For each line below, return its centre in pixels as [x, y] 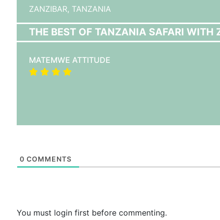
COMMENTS [48, 159]
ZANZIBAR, [50, 9]
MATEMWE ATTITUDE [69, 60]
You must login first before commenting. [92, 213]
